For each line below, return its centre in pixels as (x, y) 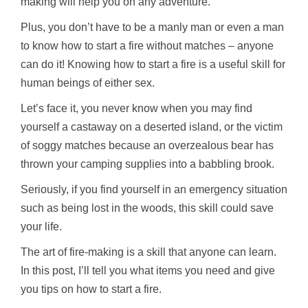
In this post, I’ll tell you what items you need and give (148, 270)
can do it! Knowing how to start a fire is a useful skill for (153, 64)
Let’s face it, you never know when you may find (136, 108)
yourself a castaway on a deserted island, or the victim (152, 126)
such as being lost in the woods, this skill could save (147, 208)
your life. (41, 226)
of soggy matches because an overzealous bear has (147, 145)
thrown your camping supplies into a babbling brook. (147, 164)
